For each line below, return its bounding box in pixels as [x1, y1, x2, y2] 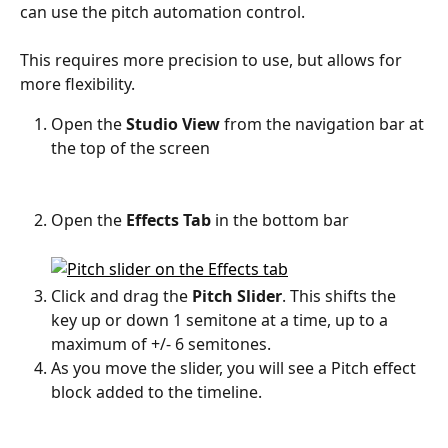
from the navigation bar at [224, 113, 428, 136]
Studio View [122, 113, 224, 136]
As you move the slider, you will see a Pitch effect [51, 356, 420, 379]
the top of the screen [51, 137, 210, 160]
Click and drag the [51, 284, 192, 307]
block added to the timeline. [51, 380, 266, 403]
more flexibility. [20, 73, 139, 96]
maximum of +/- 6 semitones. [51, 332, 275, 355]
